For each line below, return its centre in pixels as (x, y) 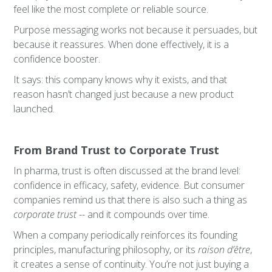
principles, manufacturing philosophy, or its (106, 250)
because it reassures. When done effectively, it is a (121, 44)
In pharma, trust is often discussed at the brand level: (127, 171)
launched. (34, 109)
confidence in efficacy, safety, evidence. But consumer (129, 185)
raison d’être (224, 250)
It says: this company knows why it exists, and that (121, 80)
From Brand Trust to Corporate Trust (117, 150)
